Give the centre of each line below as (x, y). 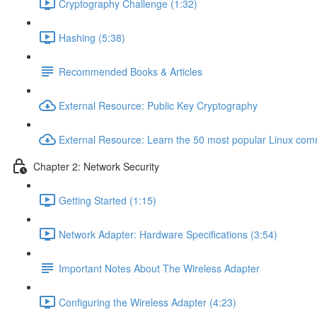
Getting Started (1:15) (108, 200)
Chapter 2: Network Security (96, 166)
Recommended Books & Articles (131, 71)
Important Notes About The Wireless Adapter (159, 268)
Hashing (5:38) (92, 37)
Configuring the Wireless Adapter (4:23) (148, 302)
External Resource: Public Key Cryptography (158, 105)
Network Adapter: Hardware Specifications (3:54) (168, 234)
